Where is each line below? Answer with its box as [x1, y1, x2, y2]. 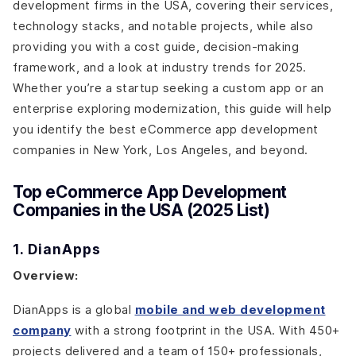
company [13, 323, 72, 338]
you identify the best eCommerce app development [13, 122, 319, 136]
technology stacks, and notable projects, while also [13, 19, 314, 33]
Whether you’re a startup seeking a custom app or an [13, 81, 324, 95]
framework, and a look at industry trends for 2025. [13, 60, 306, 74]
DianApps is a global [13, 303, 135, 316]
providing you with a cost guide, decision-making [13, 40, 299, 53]
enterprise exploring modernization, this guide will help [13, 102, 331, 115]
